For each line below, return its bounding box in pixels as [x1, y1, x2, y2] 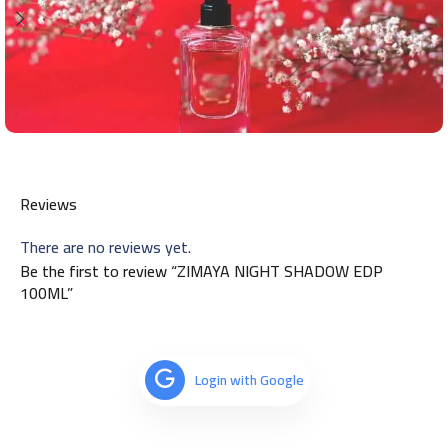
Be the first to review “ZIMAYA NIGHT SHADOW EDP [20, 255, 383, 286]
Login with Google [194, 366, 304, 393]
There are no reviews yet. [20, 231, 191, 262]
